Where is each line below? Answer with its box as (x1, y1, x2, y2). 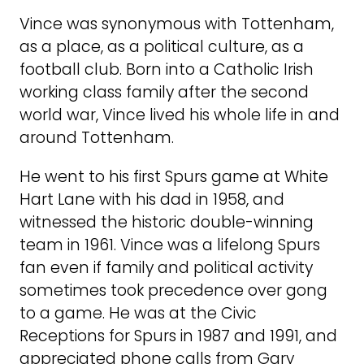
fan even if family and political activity (19, 256, 313, 279)
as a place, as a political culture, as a (19, 36, 304, 58)
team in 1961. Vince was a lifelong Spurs (19, 233, 320, 256)
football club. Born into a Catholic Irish (19, 58, 314, 81)
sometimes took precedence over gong (19, 279, 327, 301)
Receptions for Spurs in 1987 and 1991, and (19, 324, 337, 347)
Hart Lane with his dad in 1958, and (19, 188, 284, 210)
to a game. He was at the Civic (19, 301, 257, 324)
